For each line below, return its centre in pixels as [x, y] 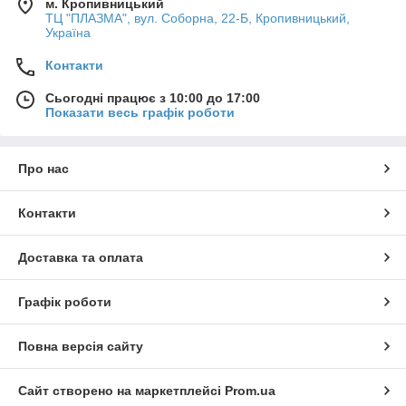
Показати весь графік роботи [140, 112]
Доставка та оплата [81, 257]
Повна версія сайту [81, 346]
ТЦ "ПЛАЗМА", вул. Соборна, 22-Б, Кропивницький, [198, 18]
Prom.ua [250, 391]
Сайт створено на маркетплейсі [121, 391]
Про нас [43, 169]
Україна [68, 33]
